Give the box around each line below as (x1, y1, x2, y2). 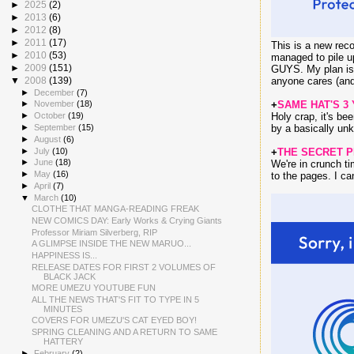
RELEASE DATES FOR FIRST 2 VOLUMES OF (32, 262, 217, 272)
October (34, 111, 69, 121)
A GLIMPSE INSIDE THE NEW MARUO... (32, 239, 192, 249)
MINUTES (43, 303, 83, 314)
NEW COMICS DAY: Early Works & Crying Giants (32, 215, 223, 225)
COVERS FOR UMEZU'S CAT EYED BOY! (32, 315, 198, 326)
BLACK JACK (43, 271, 96, 281)
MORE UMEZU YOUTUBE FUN (32, 283, 156, 293)
